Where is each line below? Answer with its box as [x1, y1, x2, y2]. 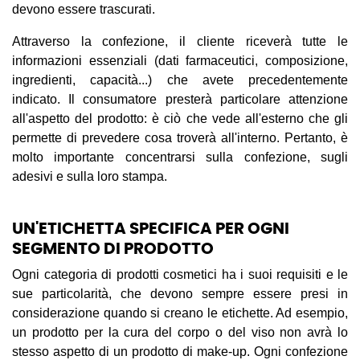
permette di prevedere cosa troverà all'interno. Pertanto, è [12, 131, 348, 145]
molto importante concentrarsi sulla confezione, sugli [12, 150, 348, 164]
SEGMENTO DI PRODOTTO [12, 241, 214, 257]
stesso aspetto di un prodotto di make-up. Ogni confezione [12, 345, 348, 358]
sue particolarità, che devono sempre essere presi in [12, 287, 348, 301]
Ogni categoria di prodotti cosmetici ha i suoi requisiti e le [12, 268, 348, 281]
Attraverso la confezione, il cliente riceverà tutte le [12, 35, 348, 48]
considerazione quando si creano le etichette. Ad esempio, [12, 306, 348, 320]
